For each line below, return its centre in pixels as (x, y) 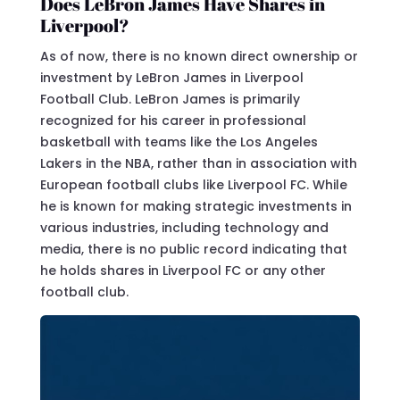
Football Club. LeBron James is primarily (170, 100)
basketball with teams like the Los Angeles (179, 142)
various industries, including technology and (184, 228)
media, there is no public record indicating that (193, 250)
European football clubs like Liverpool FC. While (193, 185)
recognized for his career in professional (173, 121)
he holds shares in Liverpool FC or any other (183, 271)
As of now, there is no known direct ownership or (199, 57)
